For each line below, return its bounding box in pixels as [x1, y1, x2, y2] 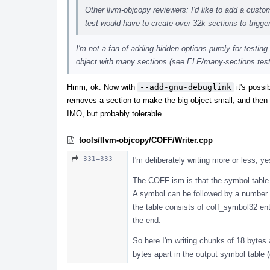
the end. [133, 215, 161, 225]
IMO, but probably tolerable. [67, 108, 164, 118]
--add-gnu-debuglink [140, 82, 231, 92]
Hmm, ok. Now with [67, 82, 137, 92]
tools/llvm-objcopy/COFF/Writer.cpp [79, 135, 213, 145]
